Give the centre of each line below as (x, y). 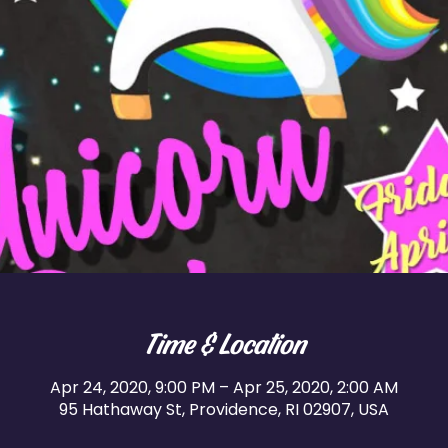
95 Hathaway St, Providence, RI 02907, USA (224, 409)
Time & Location (224, 342)
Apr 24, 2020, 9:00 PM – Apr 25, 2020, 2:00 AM (224, 387)
